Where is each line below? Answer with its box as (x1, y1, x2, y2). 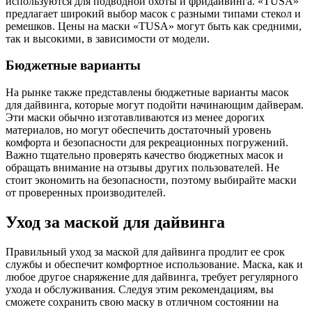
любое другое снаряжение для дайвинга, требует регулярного (6, 270, 298, 283)
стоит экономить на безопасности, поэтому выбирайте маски (6, 174, 297, 187)
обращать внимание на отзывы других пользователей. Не (6, 162, 279, 174)
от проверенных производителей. (6, 187, 166, 199)
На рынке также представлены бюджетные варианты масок (6, 86, 289, 99)
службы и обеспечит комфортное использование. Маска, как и (6, 258, 303, 270)
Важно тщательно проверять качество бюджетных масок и (6, 149, 283, 162)
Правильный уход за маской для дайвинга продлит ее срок (6, 245, 285, 258)
